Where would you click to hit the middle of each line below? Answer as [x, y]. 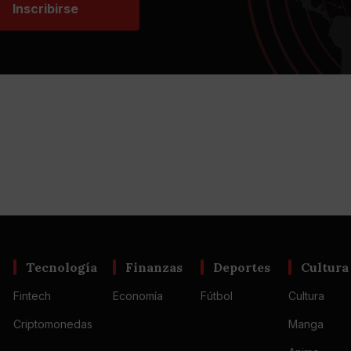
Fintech [32, 296]
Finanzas [154, 267]
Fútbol [216, 296]
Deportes [241, 267]
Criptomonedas [53, 324]
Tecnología [62, 267]
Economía [138, 296]
